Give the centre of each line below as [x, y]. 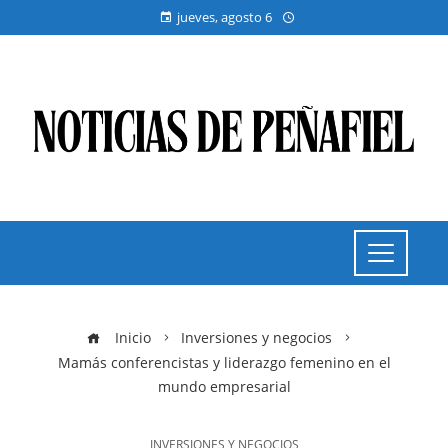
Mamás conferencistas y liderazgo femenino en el [224, 362]
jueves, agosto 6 [224, 17]
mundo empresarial [224, 386]
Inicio [130, 337]
